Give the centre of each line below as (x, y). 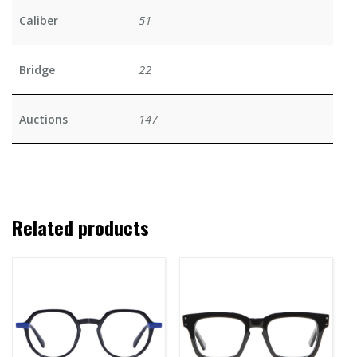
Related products (80, 227)
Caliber (39, 21)
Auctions (43, 120)
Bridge (37, 70)
